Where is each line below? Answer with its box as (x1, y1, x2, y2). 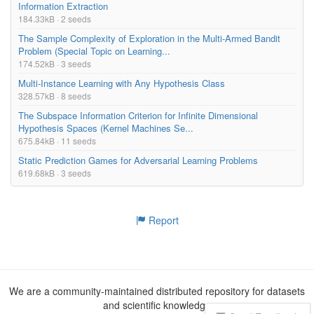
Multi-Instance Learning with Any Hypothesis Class (18, 76, 225, 90)
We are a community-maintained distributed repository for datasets (9, 283, 305, 298)
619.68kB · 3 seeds (18, 166, 91, 179)
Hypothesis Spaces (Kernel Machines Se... (18, 121, 193, 135)
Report (145, 212, 179, 227)
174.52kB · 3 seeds (18, 57, 91, 69)
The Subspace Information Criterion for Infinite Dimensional (18, 108, 258, 122)
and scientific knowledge (103, 297, 211, 312)
